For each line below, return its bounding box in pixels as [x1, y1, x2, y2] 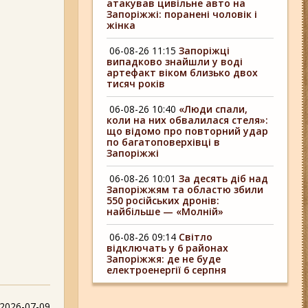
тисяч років [107, 77, 166, 90]
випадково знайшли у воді [107, 55, 243, 68]
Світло [179, 230, 213, 243]
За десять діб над [179, 172, 269, 185]
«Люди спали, [179, 102, 248, 115]
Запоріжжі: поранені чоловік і [107, 8, 258, 21]
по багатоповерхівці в [107, 135, 221, 148]
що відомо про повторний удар [107, 124, 269, 137]
